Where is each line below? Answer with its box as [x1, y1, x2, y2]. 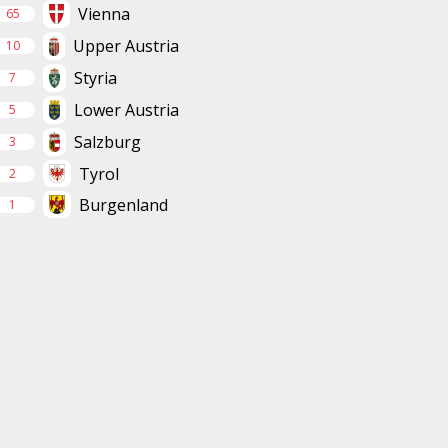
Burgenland [78, 193, 168, 216]
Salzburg [73, 131, 141, 154]
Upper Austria [73, 35, 180, 58]
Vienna [78, 3, 131, 26]
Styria [73, 67, 117, 90]
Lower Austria [74, 99, 180, 122]
